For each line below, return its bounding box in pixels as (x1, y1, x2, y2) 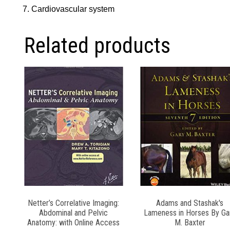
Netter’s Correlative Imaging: (28, 198, 120, 208)
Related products (24, 33, 170, 59)
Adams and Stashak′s (156, 198, 224, 208)
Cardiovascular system (31, 5, 115, 14)
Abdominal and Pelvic (39, 207, 108, 218)
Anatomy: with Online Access (27, 217, 120, 227)
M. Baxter (174, 217, 205, 227)
